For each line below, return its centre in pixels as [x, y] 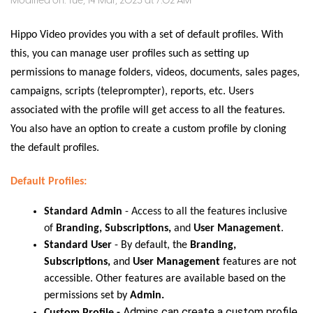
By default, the [155, 245]
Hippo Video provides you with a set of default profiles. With [147, 35]
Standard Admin [85, 211]
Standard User [79, 245]
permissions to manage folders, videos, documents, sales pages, [155, 73]
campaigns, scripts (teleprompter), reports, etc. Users [132, 92]
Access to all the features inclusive [209, 211]
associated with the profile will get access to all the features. [148, 110]
